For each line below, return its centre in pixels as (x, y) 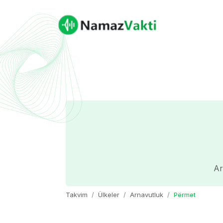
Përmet (185, 195)
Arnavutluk (147, 195)
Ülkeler (109, 195)
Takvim (77, 195)
